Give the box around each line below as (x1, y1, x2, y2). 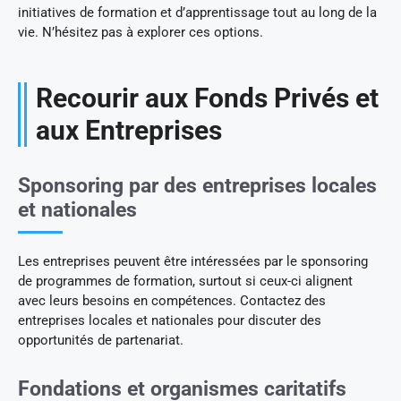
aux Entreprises (36, 115, 222, 147)
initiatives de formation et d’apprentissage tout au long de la (18, 4, 377, 21)
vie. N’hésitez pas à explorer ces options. (18, 24, 263, 41)
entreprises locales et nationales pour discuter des (18, 312, 321, 329)
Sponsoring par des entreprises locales (18, 174, 377, 199)
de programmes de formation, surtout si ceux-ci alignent (18, 273, 353, 290)
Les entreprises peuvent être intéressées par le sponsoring (18, 253, 368, 270)
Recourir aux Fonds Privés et (36, 82, 379, 115)
